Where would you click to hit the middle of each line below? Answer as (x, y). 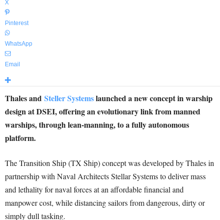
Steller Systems (69, 98)
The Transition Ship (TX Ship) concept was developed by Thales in (110, 163)
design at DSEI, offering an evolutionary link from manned (103, 111)
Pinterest (17, 23)
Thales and (25, 98)
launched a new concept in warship (153, 98)
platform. (20, 138)
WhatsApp (19, 44)
